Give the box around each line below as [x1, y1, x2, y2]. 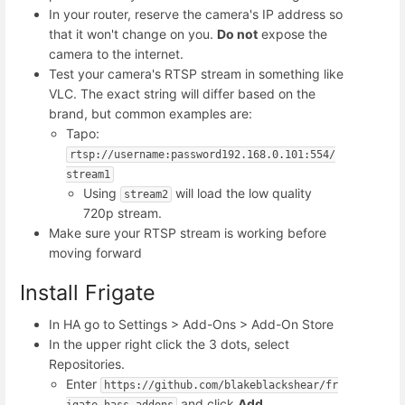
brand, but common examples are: [49, 105, 252, 121]
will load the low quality [172, 184, 313, 201]
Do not [217, 25, 258, 42]
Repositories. [49, 355, 125, 372]
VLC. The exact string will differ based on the [49, 85, 316, 101]
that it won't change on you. [49, 25, 217, 42]
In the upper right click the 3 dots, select [49, 335, 289, 352]
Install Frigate [20, 278, 155, 306]
